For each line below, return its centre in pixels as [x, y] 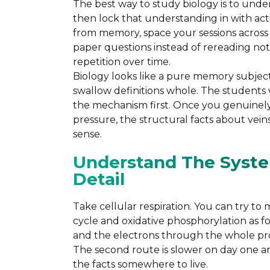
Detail [99, 179]
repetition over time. [121, 61]
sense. [87, 134]
